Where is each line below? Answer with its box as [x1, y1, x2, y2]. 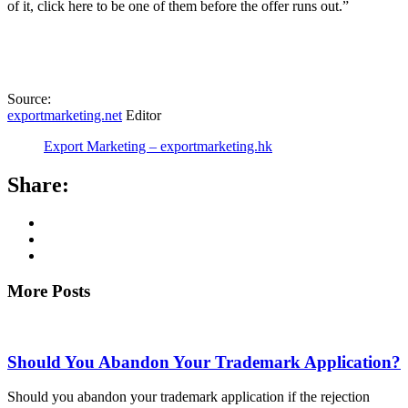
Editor [122, 107, 161, 123]
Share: [7, 172, 69, 197]
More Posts [7, 281, 90, 301]
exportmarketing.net [7, 107, 122, 123]
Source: [7, 90, 51, 107]
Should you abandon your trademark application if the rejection [7, 389, 370, 405]
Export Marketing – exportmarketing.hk [44, 138, 272, 154]
